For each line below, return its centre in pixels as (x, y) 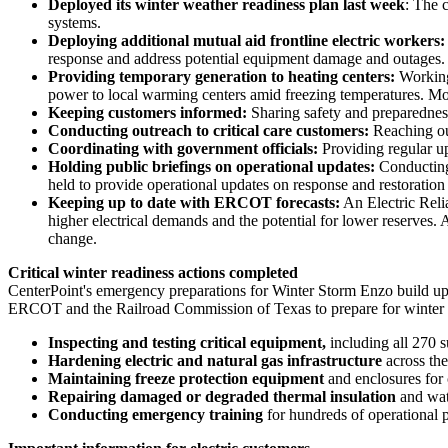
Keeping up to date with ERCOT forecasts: (194, 202)
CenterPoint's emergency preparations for (140, 290)
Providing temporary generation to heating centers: (223, 76)
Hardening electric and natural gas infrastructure (215, 360)
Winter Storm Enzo (332, 290)
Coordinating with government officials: (185, 148)
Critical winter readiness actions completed (153, 272)
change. (72, 238)
